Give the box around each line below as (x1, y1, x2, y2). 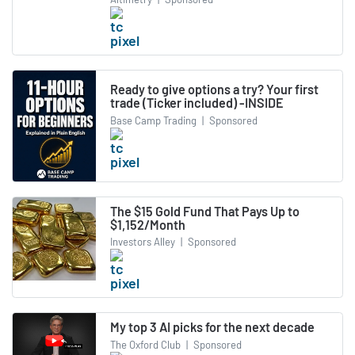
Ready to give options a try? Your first (110, 82, 319, 97)
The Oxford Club (110, 338, 181, 351)
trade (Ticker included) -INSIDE (110, 95, 284, 111)
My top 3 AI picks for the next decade (110, 319, 315, 335)
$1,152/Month (110, 216, 185, 232)
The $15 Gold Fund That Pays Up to (110, 203, 300, 219)
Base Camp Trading (110, 113, 197, 127)
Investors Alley (110, 235, 175, 249)
